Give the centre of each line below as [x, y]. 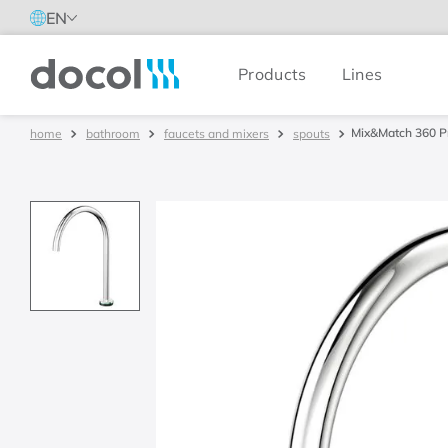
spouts [311, 133]
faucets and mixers [216, 133]
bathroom [113, 133]
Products [272, 73]
